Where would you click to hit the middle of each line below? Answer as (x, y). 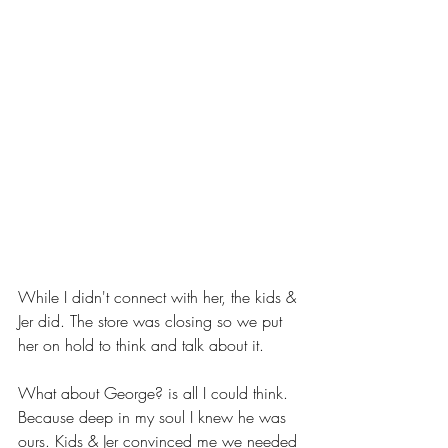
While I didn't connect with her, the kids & (159, 297)
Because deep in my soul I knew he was (154, 417)
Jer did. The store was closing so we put (152, 321)
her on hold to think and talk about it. (143, 345)
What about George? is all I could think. (155, 393)
